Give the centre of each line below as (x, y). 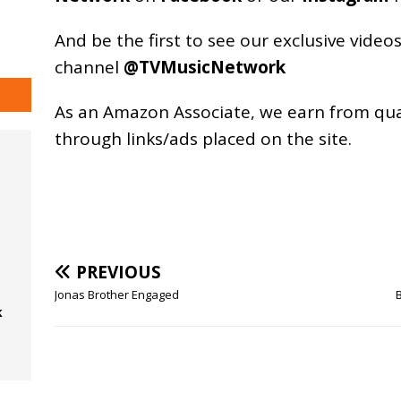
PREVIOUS (118, 272)
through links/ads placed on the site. (203, 138)
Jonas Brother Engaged (116, 294)
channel (89, 67)
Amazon (136, 111)
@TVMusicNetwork (204, 67)
